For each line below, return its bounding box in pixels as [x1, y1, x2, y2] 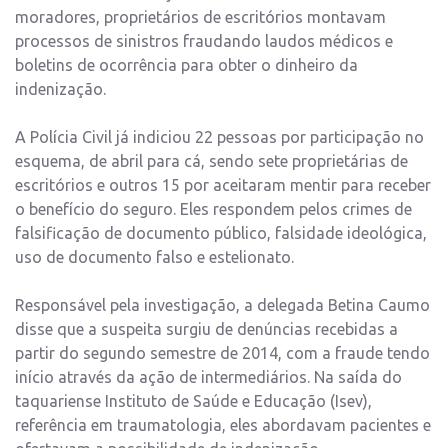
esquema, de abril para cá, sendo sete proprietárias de [15, 151, 408, 170]
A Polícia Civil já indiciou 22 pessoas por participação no [15, 127, 424, 146]
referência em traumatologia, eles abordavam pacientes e [15, 415, 431, 434]
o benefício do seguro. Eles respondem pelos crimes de [15, 199, 412, 218]
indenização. [15, 79, 106, 98]
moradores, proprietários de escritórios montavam [15, 7, 386, 26]
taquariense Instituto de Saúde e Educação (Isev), [15, 391, 372, 410]
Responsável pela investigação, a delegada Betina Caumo [15, 295, 430, 314]
